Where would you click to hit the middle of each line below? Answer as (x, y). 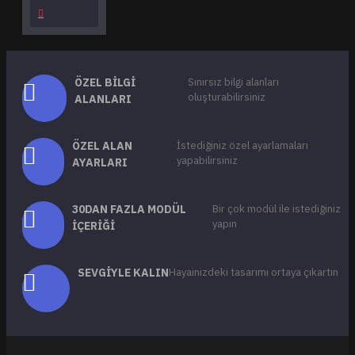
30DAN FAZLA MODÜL (129, 209)
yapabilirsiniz (207, 160)
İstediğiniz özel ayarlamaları (242, 145)
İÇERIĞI (93, 226)
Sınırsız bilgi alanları (234, 82)
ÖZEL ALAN (103, 146)
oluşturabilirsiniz (227, 97)
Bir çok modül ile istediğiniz (276, 209)
